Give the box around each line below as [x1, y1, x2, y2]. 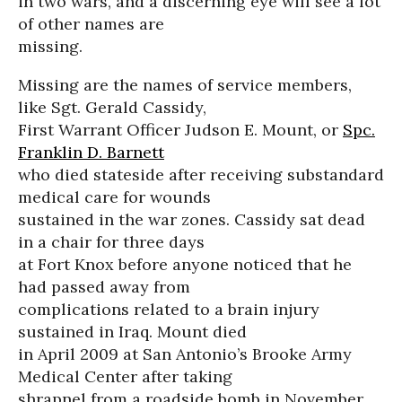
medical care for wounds [18, 187, 211, 207]
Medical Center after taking [18, 366, 232, 387]
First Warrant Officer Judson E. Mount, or [18, 119, 343, 140]
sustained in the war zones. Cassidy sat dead [18, 209, 365, 230]
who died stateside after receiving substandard [18, 164, 384, 185]
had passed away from [18, 276, 190, 297]
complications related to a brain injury [18, 299, 319, 319]
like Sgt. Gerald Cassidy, [18, 97, 206, 118]
